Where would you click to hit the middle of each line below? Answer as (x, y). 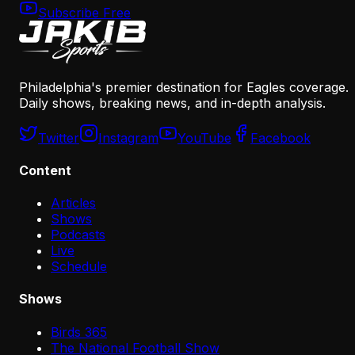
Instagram (128, 137)
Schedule (79, 267)
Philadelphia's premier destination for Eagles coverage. (184, 87)
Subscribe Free (84, 12)
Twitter (59, 137)
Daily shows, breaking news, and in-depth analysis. (172, 103)
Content (45, 170)
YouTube (204, 137)
